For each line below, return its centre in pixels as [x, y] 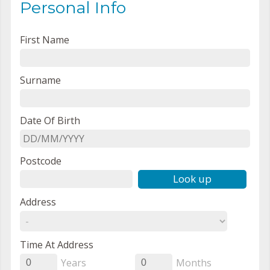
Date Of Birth [50, 121]
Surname [40, 80]
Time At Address [57, 245]
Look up [192, 179]
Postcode [41, 161]
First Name [45, 40]
